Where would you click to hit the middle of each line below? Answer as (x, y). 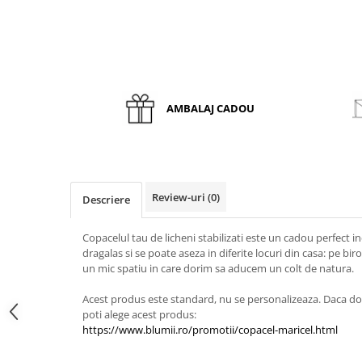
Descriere (106, 199)
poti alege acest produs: (139, 314)
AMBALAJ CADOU (211, 109)
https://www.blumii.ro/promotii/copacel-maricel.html (210, 329)
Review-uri (180, 197)
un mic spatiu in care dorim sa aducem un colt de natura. (219, 268)
